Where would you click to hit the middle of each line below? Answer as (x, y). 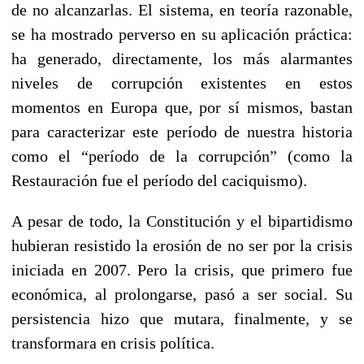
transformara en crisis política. (113, 342)
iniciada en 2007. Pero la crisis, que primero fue (182, 269)
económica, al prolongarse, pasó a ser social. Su (182, 294)
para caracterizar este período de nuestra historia (182, 131)
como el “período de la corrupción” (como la (182, 156)
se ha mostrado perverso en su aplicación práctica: (182, 34)
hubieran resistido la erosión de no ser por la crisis (182, 245)
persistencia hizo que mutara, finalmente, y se (182, 318)
